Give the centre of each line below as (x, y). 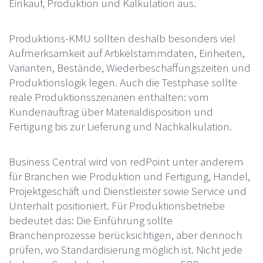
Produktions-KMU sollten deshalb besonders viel (122, 38)
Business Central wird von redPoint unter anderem (126, 161)
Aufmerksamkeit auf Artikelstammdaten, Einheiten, (127, 53)
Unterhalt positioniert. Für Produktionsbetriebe (117, 205)
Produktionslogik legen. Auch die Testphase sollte (123, 82)
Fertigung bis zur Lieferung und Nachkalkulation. (120, 126)
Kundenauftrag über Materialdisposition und (111, 111)
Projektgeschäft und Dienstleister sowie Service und (127, 190)
